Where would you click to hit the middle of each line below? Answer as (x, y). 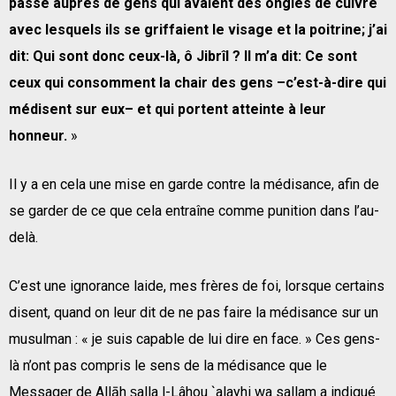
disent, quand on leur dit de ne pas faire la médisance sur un (194, 312)
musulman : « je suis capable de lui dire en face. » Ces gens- (194, 339)
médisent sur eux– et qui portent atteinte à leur (168, 109)
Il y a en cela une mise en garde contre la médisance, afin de (194, 184)
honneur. (38, 135)
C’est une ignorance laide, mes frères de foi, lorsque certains (197, 286)
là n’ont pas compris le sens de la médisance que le (168, 365)
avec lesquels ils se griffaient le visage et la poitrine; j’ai (198, 29)
